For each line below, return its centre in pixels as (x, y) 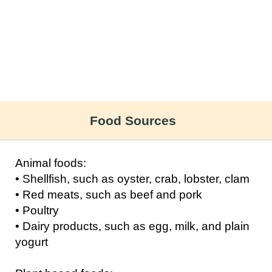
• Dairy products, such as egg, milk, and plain (132, 226)
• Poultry (37, 210)
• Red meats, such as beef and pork (109, 195)
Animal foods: (51, 163)
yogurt (32, 242)
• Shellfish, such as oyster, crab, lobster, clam (132, 179)
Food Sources (133, 121)
